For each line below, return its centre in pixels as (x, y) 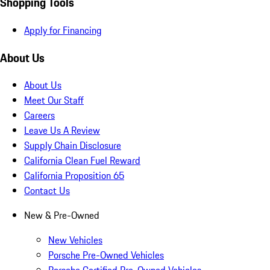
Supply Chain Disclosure (73, 146)
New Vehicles (75, 240)
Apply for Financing (63, 30)
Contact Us (47, 191)
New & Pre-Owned (62, 215)
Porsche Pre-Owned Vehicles (106, 255)
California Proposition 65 (74, 176)
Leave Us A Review (62, 130)
